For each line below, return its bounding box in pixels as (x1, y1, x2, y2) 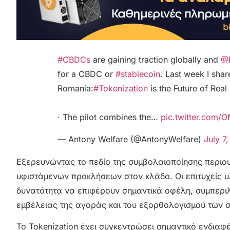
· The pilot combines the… (57, 112, 161, 123)
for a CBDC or (57, 69, 116, 80)
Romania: (57, 83, 93, 94)
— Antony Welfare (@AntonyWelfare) (57, 133, 204, 144)
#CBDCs (57, 54, 90, 65)
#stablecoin (116, 69, 160, 80)
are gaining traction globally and (90, 54, 221, 65)
